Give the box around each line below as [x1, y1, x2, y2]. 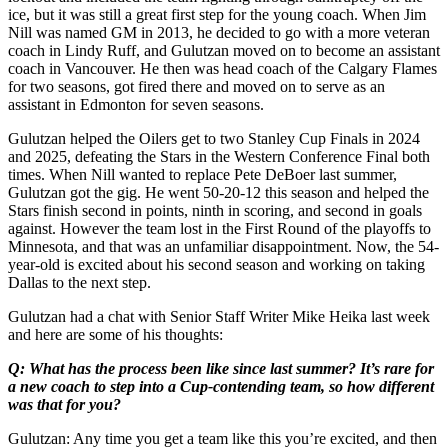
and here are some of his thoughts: [8, 325, 223, 343]
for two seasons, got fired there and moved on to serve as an [8, 77, 385, 95]
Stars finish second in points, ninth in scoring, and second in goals [8, 201, 422, 219]
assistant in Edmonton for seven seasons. [8, 95, 264, 113]
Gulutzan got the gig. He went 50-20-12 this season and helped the [8, 183, 429, 201]
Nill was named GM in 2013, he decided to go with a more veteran [8, 23, 430, 41]
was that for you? [8, 395, 121, 413]
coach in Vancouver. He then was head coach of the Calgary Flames [8, 59, 437, 77]
